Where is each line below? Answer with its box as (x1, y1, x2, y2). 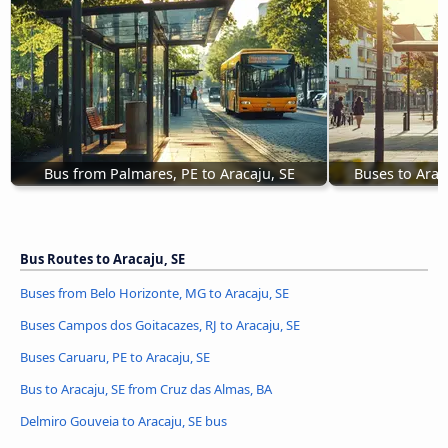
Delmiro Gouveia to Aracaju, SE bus (20, 411, 227, 430)
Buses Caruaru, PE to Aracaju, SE (20, 347, 210, 366)
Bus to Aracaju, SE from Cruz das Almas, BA (20, 379, 272, 398)
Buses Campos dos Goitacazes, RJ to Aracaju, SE (20, 315, 300, 334)
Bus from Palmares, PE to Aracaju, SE (43, 164, 295, 184)
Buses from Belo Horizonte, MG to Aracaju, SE (20, 283, 289, 302)
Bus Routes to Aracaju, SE (20, 250, 185, 269)
